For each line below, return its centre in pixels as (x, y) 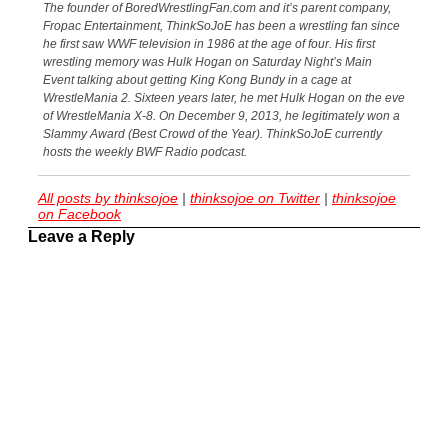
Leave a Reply (81, 237)
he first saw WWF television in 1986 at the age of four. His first (209, 44)
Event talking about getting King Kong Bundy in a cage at (197, 80)
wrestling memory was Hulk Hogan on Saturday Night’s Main (207, 62)
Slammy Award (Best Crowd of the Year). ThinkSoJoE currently (212, 134)
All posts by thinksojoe (108, 198)
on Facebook (79, 214)
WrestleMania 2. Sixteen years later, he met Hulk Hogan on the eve (224, 98)
